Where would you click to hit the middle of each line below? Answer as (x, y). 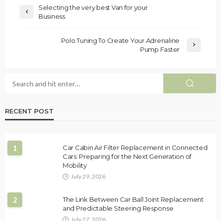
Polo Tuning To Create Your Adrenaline (120, 41)
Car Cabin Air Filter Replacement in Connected (135, 148)
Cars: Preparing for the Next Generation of (127, 157)
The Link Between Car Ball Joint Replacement (133, 200)
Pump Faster (160, 50)
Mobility (75, 166)
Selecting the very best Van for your (93, 8)
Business (52, 17)
